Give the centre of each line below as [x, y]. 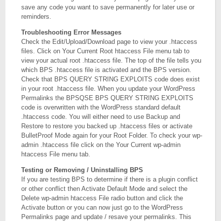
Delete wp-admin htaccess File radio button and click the [102, 198]
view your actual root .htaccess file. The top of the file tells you [111, 60]
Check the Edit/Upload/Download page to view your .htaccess [110, 42]
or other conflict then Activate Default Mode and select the [105, 189]
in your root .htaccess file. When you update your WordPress [109, 89]
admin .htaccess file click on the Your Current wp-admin [101, 145]
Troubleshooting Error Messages [72, 32]
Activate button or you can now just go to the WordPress [102, 207]
